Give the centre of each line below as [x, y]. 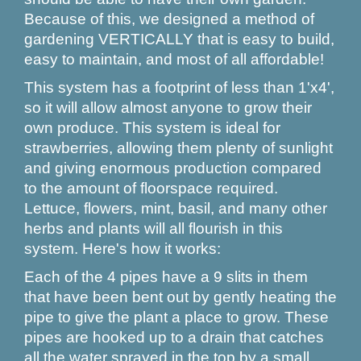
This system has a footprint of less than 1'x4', [179, 87]
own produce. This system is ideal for [152, 128]
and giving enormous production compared [173, 168]
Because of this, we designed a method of [169, 19]
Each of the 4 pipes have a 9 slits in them [166, 277]
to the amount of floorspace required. [151, 188]
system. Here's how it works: [122, 249]
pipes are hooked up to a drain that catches [174, 337]
